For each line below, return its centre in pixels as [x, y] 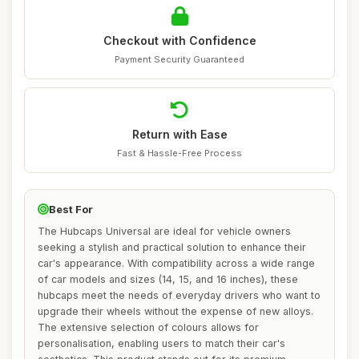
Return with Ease [179, 134]
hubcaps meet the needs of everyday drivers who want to [179, 295]
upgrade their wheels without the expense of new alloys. [175, 311]
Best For [71, 209]
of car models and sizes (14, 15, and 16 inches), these [168, 279]
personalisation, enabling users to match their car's [161, 343]
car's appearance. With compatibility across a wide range [176, 263]
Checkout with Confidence [179, 40]
